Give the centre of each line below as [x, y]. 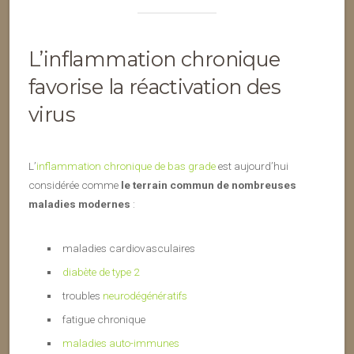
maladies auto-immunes [121, 343]
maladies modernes [79, 204]
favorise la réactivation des [155, 87]
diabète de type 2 [101, 272]
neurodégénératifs [145, 296]
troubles [82, 296]
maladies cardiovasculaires [128, 248]
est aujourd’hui [252, 166]
